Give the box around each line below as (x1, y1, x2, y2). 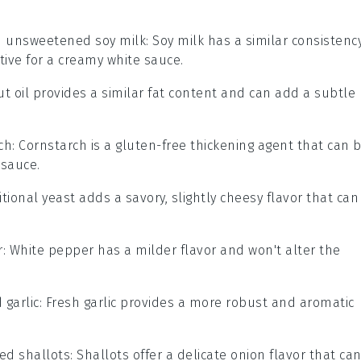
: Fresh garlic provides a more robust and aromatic (39, 295, 355, 311)
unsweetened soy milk (6, 33, 146, 49)
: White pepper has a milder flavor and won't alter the (2, 243, 341, 259)
